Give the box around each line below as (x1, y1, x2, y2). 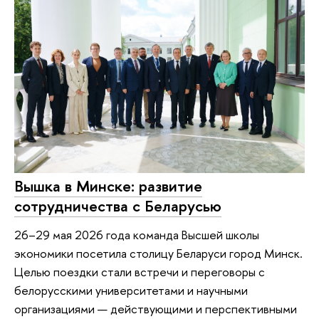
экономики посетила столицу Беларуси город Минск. (14, 244, 303, 261)
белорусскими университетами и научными (14, 281, 248, 298)
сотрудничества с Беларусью (14, 194, 221, 216)
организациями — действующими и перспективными (14, 300, 297, 317)
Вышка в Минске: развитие (14, 174, 202, 197)
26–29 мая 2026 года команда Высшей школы (14, 226, 259, 243)
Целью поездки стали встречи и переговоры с (14, 263, 265, 280)
